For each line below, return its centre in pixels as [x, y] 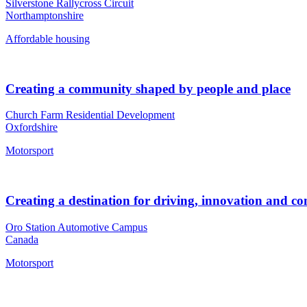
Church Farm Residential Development [90, 115]
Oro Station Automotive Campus [76, 227]
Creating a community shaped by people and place [148, 88]
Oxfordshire [32, 127]
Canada [22, 239]
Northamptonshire [45, 15]
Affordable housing [48, 38]
